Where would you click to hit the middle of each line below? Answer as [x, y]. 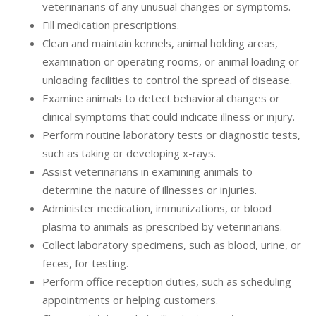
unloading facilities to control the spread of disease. [167, 80]
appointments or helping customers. [130, 300]
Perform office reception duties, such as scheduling [167, 282]
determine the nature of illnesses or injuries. [150, 190]
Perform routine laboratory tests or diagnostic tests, [171, 135]
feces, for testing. [85, 263]
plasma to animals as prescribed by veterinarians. [162, 227]
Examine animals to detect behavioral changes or [161, 98]
